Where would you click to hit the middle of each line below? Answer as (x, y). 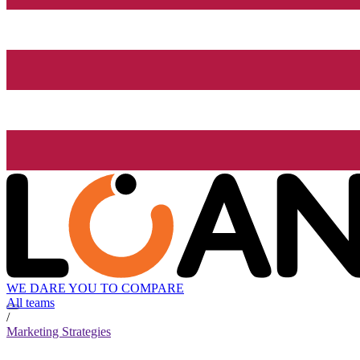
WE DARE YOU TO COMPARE (95, 288)
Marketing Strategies (59, 332)
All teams (31, 303)
